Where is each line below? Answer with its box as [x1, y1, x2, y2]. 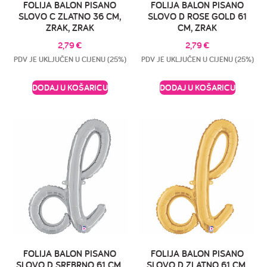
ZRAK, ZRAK [45, 21, 94, 34]
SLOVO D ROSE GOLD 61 [148, 10, 247, 23]
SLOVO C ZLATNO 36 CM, [18, 10, 122, 23]
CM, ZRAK [178, 21, 217, 34]
